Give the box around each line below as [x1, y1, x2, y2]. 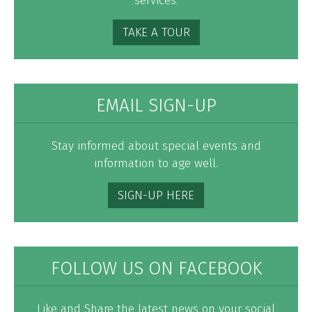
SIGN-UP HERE [118, 188, 194, 203]
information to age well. [94, 156, 218, 171]
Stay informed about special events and [51, 139, 261, 153]
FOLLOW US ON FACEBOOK [50, 258, 262, 279]
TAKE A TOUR [122, 25, 190, 40]
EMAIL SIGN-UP [95, 95, 217, 116]
